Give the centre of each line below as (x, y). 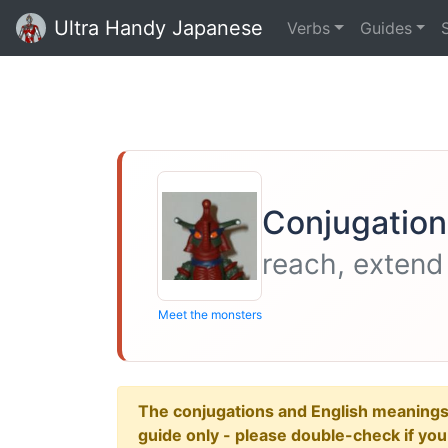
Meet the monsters (209, 314)
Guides (385, 28)
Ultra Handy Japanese (158, 28)
